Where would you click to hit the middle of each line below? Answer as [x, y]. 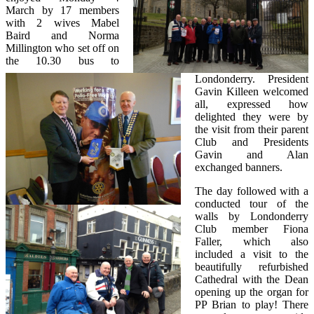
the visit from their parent [252, 129]
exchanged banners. [239, 167]
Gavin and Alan [252, 154]
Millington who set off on [62, 48]
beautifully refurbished [252, 266]
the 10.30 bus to [62, 60]
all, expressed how [252, 104]
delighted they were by [252, 116]
